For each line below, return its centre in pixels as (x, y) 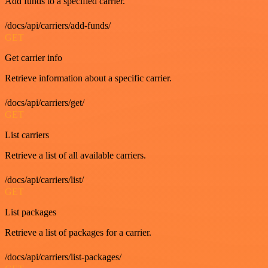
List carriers (27, 135)
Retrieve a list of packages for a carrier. (78, 232)
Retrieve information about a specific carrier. (88, 78)
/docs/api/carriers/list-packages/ (63, 257)
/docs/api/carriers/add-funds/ (58, 25)
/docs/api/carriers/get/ (45, 102)
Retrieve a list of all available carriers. (75, 155)
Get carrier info (33, 57)
